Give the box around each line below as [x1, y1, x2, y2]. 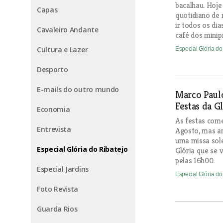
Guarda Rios [37, 204, 78, 214]
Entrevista [37, 124, 71, 134]
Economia [37, 105, 70, 114]
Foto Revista [37, 184, 79, 194]
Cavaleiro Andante [37, 25, 99, 34]
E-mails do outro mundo [37, 85, 119, 94]
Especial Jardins [37, 164, 89, 174]
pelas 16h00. [175, 155, 215, 166]
